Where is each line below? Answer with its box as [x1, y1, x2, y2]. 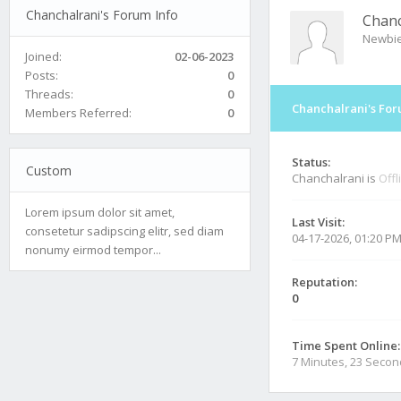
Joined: [25, 47, 62, 64]
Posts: [25, 66, 58, 83]
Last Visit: [292, 214, 345, 230]
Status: [292, 154, 330, 170]
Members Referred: [25, 104, 132, 121]
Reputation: [292, 274, 357, 290]
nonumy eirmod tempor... [25, 241, 161, 258]
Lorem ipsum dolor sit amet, [25, 203, 175, 220]
